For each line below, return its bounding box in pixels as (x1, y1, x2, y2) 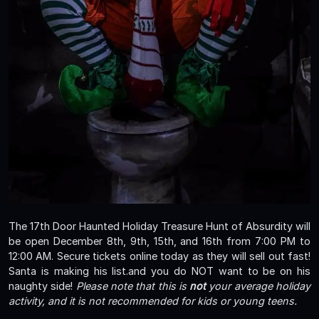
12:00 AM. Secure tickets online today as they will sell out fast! (9, 250, 310, 263)
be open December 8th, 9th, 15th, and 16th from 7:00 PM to (9, 235, 310, 248)
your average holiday (206, 280, 311, 293)
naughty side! (9, 280, 76, 293)
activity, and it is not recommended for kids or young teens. (9, 295, 297, 308)
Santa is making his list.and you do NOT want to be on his (9, 265, 310, 278)
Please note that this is (75, 280, 190, 293)
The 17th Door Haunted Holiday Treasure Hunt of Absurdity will (9, 220, 310, 233)
